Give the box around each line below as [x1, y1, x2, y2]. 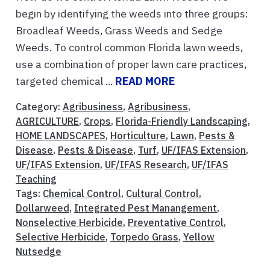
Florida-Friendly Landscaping [116, 115, 248, 127]
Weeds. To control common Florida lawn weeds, [16, 40, 243, 54]
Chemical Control [43, 187, 121, 199]
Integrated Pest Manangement [74, 201, 217, 214]
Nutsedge [16, 245, 61, 257]
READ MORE [115, 74, 175, 88]
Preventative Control [128, 216, 224, 228]
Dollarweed [16, 201, 69, 214]
